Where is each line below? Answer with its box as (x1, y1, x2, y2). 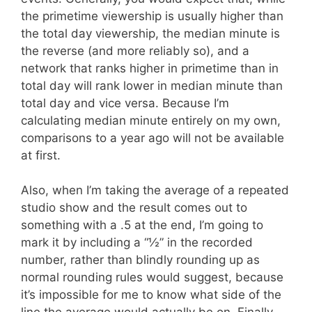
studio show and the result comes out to (21, 201, 247, 214)
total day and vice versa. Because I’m (21, 95, 229, 110)
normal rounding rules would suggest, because (21, 270, 283, 284)
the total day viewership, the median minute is (21, 26, 280, 40)
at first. (21, 148, 61, 162)
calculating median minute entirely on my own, (21, 113, 281, 127)
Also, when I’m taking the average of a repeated (21, 183, 289, 197)
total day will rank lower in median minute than (21, 78, 283, 93)
